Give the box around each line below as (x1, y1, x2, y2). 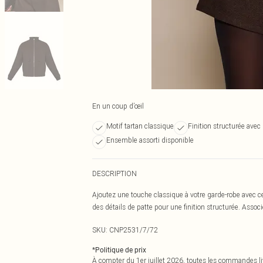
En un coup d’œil (92, 102, 144, 110)
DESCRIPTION (92, 169, 137, 178)
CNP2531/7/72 (109, 225, 158, 234)
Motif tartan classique (106, 122, 174, 130)
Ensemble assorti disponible (106, 136, 194, 144)
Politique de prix (95, 246, 146, 254)
